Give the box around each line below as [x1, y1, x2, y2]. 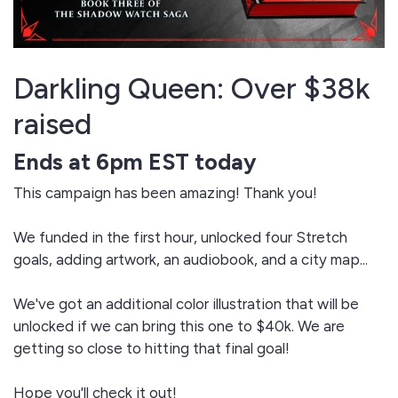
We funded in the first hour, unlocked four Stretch [13, 228, 347, 247]
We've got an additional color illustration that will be [13, 295, 359, 314]
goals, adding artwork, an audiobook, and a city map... [13, 251, 368, 269]
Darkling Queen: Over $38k [13, 70, 370, 107]
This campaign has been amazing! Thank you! [13, 184, 317, 203]
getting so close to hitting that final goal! [13, 339, 290, 358]
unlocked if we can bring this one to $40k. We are [13, 317, 345, 336]
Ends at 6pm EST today [13, 148, 257, 176]
